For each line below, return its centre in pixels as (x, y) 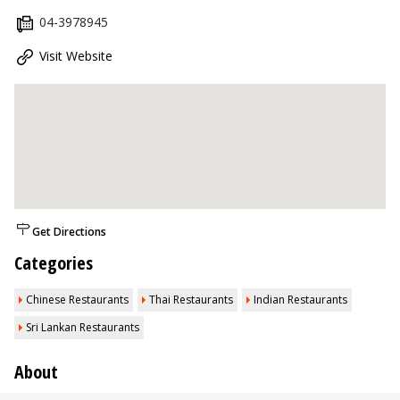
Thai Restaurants (191, 300)
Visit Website (76, 56)
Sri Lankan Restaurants (83, 327)
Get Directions (69, 232)
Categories (54, 263)
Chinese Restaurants (77, 300)
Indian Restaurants (300, 300)
